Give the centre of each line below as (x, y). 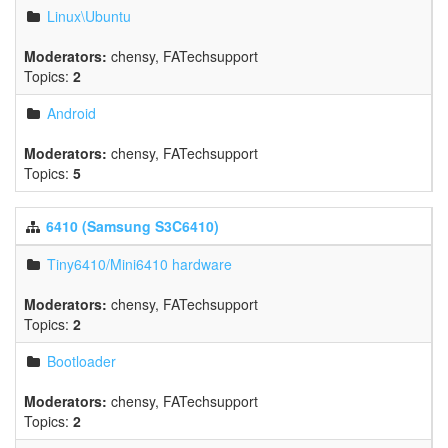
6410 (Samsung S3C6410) (132, 226)
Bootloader (81, 361)
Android (71, 113)
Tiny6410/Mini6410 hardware (139, 264)
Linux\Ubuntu (89, 16)
